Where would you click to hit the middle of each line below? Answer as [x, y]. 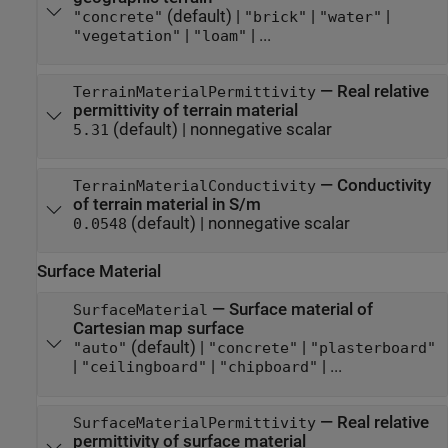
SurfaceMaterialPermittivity [194, 423]
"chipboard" [268, 367]
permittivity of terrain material [185, 110]
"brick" [275, 16]
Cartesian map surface [158, 329]
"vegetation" [126, 35]
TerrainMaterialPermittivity [194, 91]
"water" [350, 16]
